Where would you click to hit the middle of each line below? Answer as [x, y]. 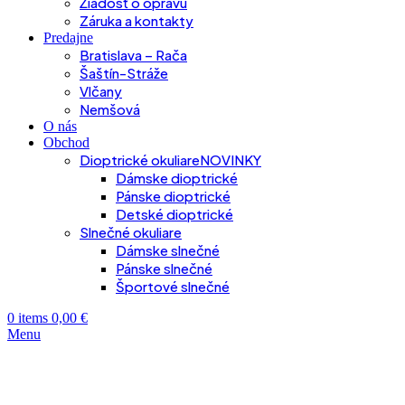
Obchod [66, 142]
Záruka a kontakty [137, 20]
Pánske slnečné [164, 268]
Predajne [68, 38]
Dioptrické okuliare [140, 160]
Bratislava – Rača [133, 55]
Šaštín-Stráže [124, 73]
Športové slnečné [173, 286]
